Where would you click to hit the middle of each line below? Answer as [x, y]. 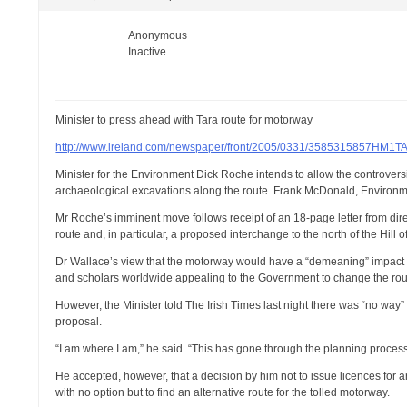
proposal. [79, 322]
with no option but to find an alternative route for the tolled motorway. [223, 392]
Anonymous [158, 35]
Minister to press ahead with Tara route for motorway [184, 120]
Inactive [148, 52]
